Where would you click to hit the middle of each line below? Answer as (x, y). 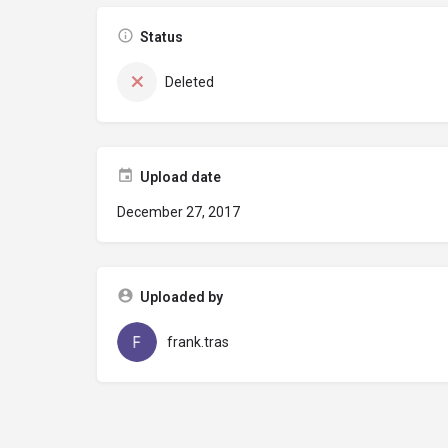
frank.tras (198, 342)
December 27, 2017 (178, 212)
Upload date (180, 177)
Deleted (189, 82)
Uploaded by (181, 297)
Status (161, 37)
